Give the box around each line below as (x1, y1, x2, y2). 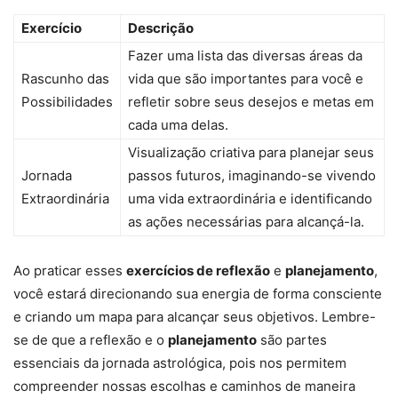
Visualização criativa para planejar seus (128, 144, 374, 162)
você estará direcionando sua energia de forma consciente (13, 285, 382, 303)
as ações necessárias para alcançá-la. (128, 213, 364, 231)
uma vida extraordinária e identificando (128, 190, 372, 208)
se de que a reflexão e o (13, 331, 168, 349)
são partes (257, 331, 327, 349)
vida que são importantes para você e (128, 70, 363, 88)
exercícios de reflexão (126, 262, 270, 280)
